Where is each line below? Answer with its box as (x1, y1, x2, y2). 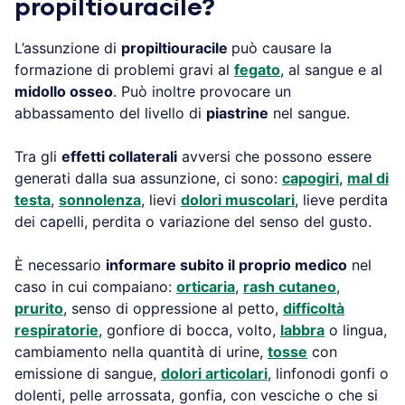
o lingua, (325, 320, 387, 339)
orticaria (176, 277, 235, 296)
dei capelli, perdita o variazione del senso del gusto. (14, 212, 372, 231)
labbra (280, 320, 325, 339)
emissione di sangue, (14, 363, 161, 382)
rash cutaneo (243, 277, 336, 296)
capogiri (282, 168, 339, 187)
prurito (14, 298, 63, 317)
